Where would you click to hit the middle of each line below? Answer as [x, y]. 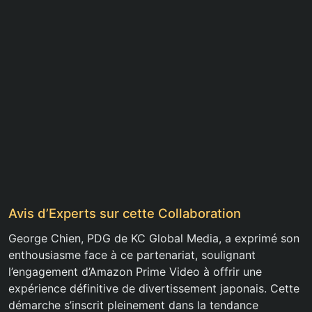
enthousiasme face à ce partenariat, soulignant [132, 255]
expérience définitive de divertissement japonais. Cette [154, 289]
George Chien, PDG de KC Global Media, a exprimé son [154, 239]
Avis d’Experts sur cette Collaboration [125, 213]
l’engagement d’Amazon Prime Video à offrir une [135, 272]
